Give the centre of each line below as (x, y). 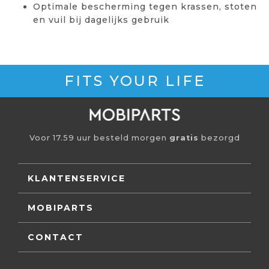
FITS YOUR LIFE (134, 80)
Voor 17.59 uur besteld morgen (99, 138)
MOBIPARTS (61, 207)
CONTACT (56, 237)
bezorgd (219, 138)
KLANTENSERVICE (77, 178)
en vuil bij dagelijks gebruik (101, 20)
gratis (184, 138)
